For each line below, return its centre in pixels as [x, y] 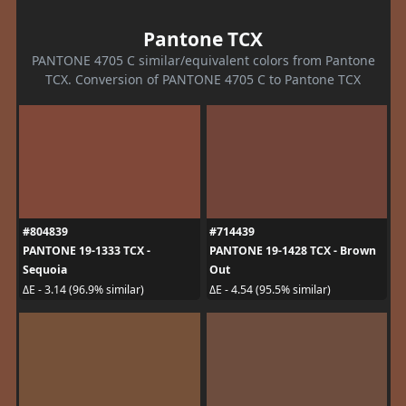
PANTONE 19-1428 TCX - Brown [293, 251]
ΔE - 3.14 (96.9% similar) [83, 289]
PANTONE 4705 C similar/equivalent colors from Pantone [203, 61]
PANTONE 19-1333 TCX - [86, 251]
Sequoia [44, 270]
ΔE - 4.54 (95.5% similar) [270, 289]
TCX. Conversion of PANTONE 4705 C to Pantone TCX [203, 80]
